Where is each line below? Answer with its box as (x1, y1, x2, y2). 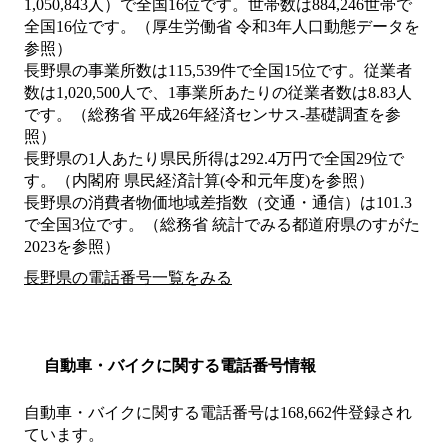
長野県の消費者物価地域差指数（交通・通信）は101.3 (24, 194, 412, 212)
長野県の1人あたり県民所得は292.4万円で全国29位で (24, 150, 404, 168)
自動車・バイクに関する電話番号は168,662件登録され (24, 404, 412, 422)
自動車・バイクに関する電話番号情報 (44, 357, 316, 375)
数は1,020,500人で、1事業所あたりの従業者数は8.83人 (24, 84, 412, 102)
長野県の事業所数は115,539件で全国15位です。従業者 (24, 62, 412, 80)
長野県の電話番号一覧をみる (24, 269, 232, 287)
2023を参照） (24, 238, 120, 256)
